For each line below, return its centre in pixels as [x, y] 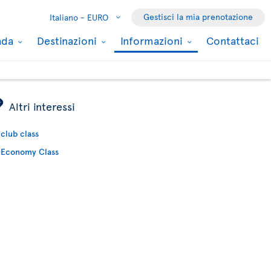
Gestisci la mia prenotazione [198, 17]
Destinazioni [68, 40]
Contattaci [233, 40]
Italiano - [67, 17]
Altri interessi [42, 106]
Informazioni [153, 40]
